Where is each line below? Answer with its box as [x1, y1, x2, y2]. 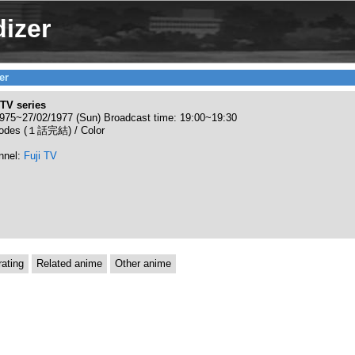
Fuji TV [23, 149, 57, 162]
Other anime [114, 257, 171, 269]
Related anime [36, 257, 102, 269]
